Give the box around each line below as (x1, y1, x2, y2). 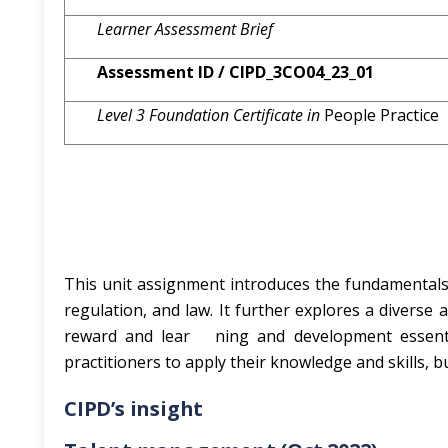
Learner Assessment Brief (97, 18, 273, 40)
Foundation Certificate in (149, 104, 324, 126)
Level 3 (97, 104, 149, 126)
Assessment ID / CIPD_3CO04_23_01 (97, 61, 374, 83)
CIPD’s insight (64, 395, 204, 422)
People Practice (324, 104, 439, 126)
